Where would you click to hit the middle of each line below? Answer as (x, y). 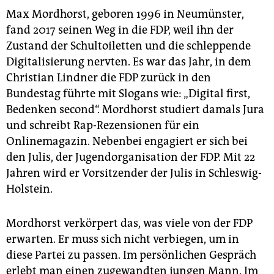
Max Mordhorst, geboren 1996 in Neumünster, (125, 14)
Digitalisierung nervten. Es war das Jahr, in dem (128, 61)
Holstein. (29, 189)
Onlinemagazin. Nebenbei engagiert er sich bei (127, 141)
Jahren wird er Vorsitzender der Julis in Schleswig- (134, 173)
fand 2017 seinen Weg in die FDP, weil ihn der (120, 30)
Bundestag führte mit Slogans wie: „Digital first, (128, 93)
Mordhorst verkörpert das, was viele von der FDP (129, 223)
